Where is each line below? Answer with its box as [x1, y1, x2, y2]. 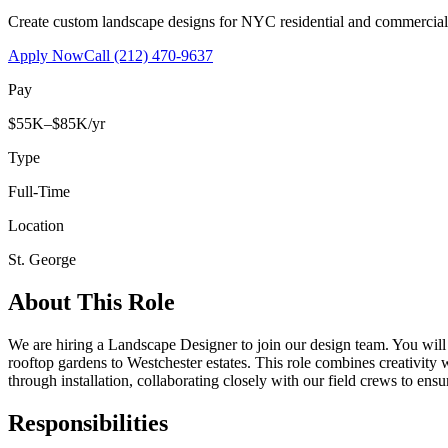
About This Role [8, 288, 175, 315]
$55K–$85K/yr [8, 114, 105, 132]
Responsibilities [8, 409, 168, 436]
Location [8, 216, 64, 234]
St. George [8, 250, 76, 268]
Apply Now [8, 46, 84, 64]
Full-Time [8, 182, 70, 200]
